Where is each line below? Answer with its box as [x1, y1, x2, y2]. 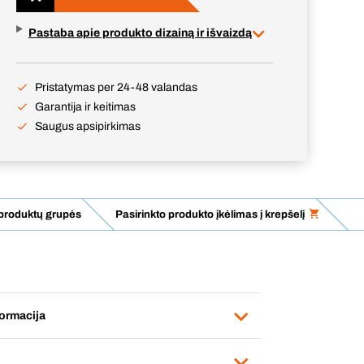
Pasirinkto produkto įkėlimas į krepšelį [115, 209, 305, 220]
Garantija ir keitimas [35, 101, 136, 113]
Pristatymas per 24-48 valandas [35, 81, 197, 93]
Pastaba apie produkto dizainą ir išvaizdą [28, 27, 252, 39]
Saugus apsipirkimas [35, 120, 141, 132]
